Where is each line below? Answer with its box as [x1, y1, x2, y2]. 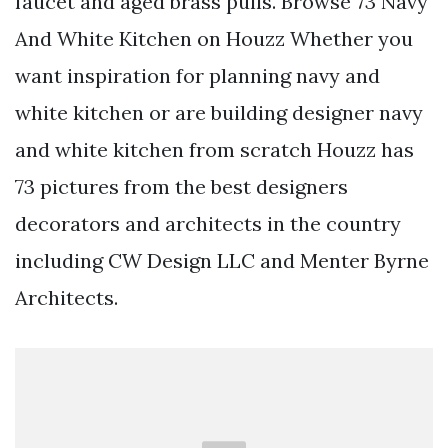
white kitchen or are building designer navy [15, 99, 423, 125]
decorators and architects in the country [15, 210, 401, 236]
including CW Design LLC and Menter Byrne [15, 247, 429, 273]
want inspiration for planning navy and [15, 62, 380, 88]
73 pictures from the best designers [15, 173, 348, 199]
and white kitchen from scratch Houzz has [15, 136, 414, 162]
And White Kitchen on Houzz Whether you [15, 25, 413, 51]
